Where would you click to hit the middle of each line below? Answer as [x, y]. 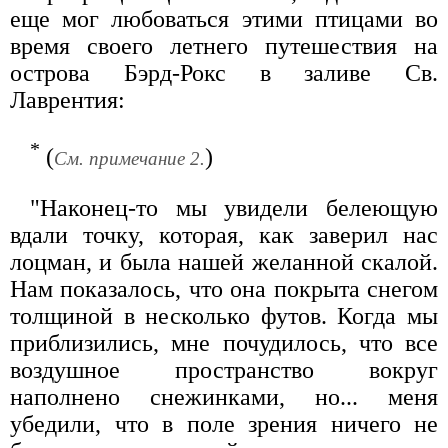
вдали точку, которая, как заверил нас [224, 234]
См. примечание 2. [129, 158]
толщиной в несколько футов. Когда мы [224, 315]
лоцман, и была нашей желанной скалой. [224, 261]
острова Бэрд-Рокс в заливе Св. [224, 72]
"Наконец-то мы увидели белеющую [234, 207]
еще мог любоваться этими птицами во [224, 18]
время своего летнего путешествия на [224, 45]
